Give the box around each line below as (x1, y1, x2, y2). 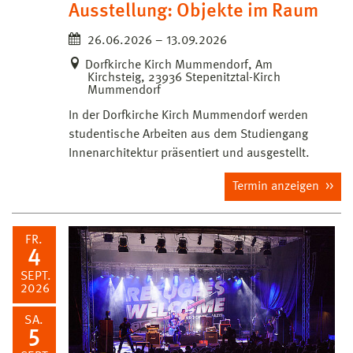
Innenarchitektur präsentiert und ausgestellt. (69, 147, 310, 160)
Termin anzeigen (232, 180, 322, 193)
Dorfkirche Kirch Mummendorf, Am (85, 58, 273, 72)
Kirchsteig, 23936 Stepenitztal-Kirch (87, 71, 281, 84)
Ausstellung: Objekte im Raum (69, 2, 318, 21)
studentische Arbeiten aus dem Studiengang (69, 128, 308, 141)
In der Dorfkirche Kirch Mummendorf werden (69, 109, 308, 122)
